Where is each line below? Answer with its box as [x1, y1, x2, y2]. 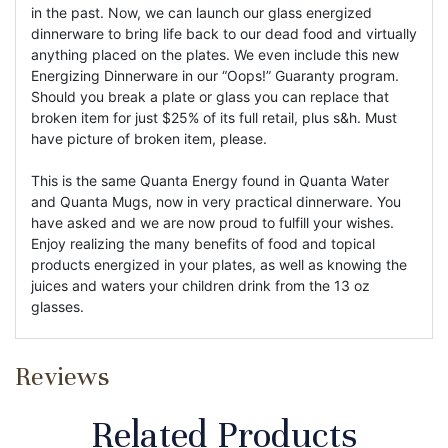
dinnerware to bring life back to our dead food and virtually [31, 24, 417, 42]
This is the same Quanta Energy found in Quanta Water [31, 171, 389, 189]
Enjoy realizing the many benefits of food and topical [31, 234, 375, 252]
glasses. [31, 297, 84, 315]
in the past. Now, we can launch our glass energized [31, 3, 372, 21]
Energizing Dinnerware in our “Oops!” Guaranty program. [31, 66, 399, 84]
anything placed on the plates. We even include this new [31, 45, 399, 63]
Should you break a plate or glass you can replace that [31, 87, 389, 105]
